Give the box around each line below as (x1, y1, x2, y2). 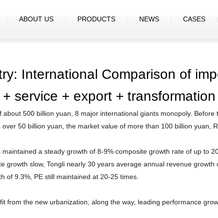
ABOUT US (19, 15, 54, 23)
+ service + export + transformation (2, 89, 216, 104)
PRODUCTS (77, 15, 115, 23)
